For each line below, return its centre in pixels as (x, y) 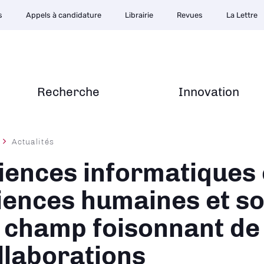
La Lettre (242, 15)
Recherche (68, 92)
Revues (190, 15)
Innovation (209, 92)
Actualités (33, 141)
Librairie (139, 15)
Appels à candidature (64, 15)
